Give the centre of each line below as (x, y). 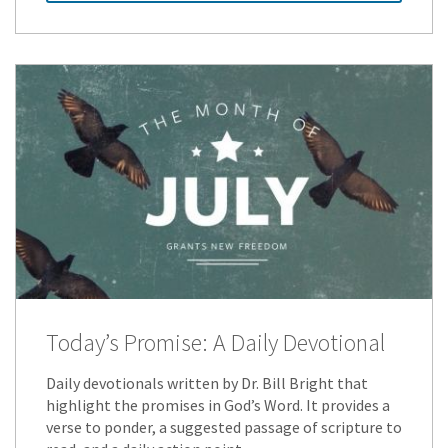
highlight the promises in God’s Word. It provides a (218, 404)
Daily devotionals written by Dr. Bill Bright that (207, 382)
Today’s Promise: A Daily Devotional (215, 342)
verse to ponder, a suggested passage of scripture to (224, 426)
